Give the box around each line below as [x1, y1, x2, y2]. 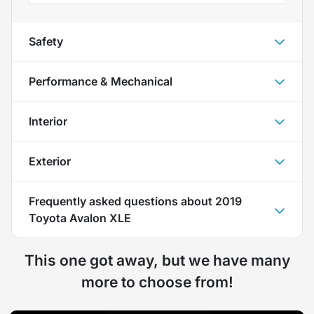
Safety [29, 34, 63, 48]
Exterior [29, 153, 71, 168]
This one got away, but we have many [24, 251, 290, 269]
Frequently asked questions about [29, 193, 215, 208]
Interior [29, 114, 67, 128]
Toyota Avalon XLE [29, 210, 131, 225]
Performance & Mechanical [29, 74, 172, 88]
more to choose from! [81, 273, 233, 291]
